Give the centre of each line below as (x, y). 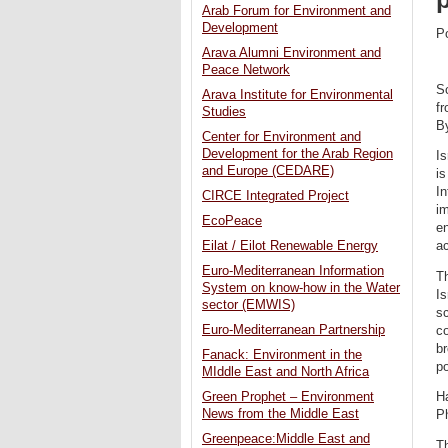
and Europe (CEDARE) (268, 171)
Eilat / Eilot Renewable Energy (290, 246)
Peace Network (246, 70)
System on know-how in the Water (301, 288)
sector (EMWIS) (248, 305)
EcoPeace (232, 221)
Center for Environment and (281, 137)
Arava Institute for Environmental (297, 95)
